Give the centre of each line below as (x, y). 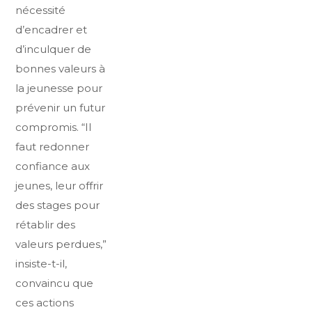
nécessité (41, 10)
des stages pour (58, 205)
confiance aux (53, 166)
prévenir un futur (61, 108)
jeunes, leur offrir (60, 186)
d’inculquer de (54, 49)
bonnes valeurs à (61, 69)
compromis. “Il (54, 127)
